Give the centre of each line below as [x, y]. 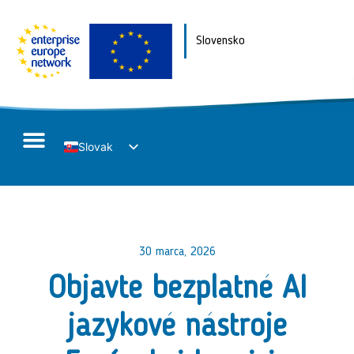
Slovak [96, 147]
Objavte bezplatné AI [177, 290]
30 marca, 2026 [177, 252]
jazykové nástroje [177, 328]
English [96, 173]
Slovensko [220, 41]
